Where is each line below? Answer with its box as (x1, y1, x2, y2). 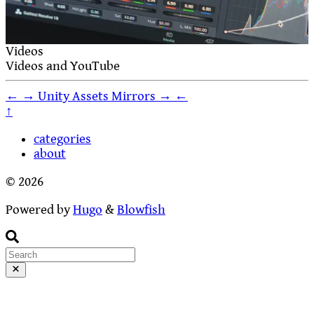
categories (34, 132, 91, 147)
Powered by (6, 202, 73, 217)
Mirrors (111, 88, 156, 104)
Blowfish (117, 202, 165, 217)
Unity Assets (38, 88, 109, 104)
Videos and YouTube (6, 58, 120, 74)
